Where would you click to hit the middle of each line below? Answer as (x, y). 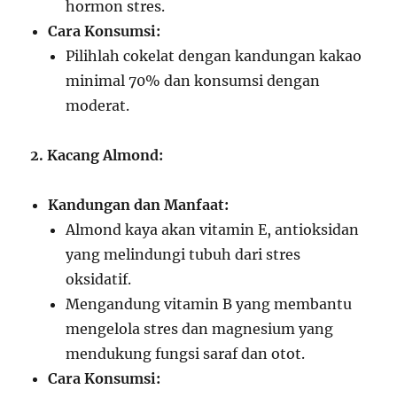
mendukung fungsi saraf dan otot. (186, 354)
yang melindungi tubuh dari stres (183, 254)
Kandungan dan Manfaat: (139, 205)
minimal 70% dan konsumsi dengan (193, 81)
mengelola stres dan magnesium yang (200, 329)
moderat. (98, 105)
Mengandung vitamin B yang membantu (209, 304)
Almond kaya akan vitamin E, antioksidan (213, 230)
